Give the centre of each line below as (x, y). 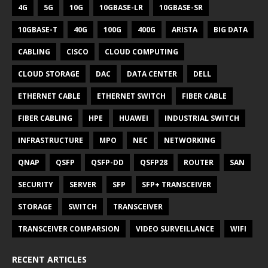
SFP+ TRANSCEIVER (176, 184)
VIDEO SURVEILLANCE (175, 229)
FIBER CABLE (204, 96)
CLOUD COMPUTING (141, 51)
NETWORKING (190, 140)
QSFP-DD (107, 162)
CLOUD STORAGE (49, 74)
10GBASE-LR (121, 7)
